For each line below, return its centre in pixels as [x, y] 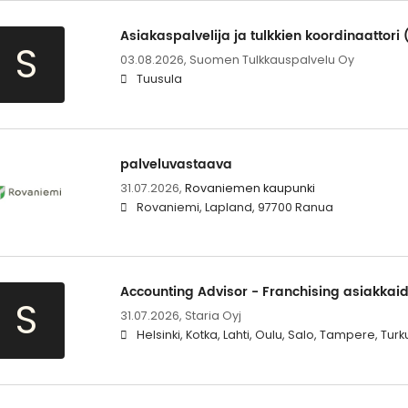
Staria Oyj [213, 316]
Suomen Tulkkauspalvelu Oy [271, 60]
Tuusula [159, 79]
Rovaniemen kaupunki [250, 189]
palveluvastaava [176, 165]
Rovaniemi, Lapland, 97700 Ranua [235, 208]
